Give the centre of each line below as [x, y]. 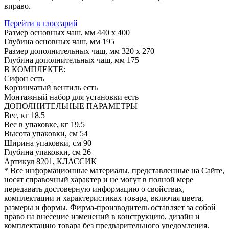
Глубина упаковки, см [42, 152]
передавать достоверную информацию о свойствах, [94, 189]
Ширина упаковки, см [43, 143]
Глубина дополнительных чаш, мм [64, 60]
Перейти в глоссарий [41, 23]
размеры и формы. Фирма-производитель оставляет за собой [110, 207]
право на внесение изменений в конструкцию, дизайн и [102, 216]
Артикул [19, 161]
